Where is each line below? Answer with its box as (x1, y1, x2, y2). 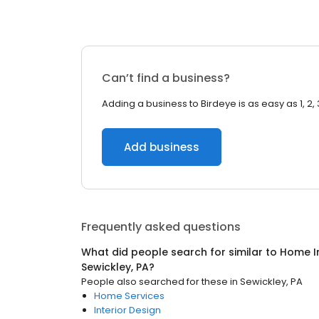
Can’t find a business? (102, 70, 230, 86)
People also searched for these (81, 275, 228, 288)
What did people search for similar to (81, 245, 280, 259)
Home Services (94, 289, 164, 303)
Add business (124, 140, 199, 155)
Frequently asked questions (81, 219, 241, 235)
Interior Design (94, 303, 161, 317)
